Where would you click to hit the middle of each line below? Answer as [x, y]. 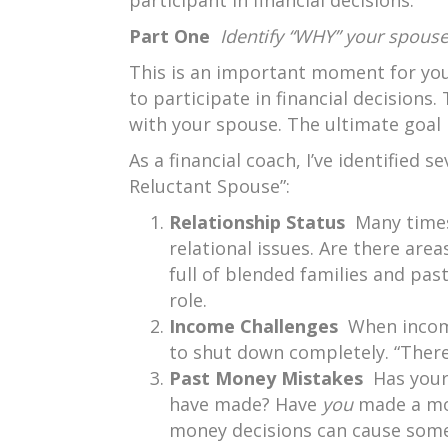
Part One [174, 36]
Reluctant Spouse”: [209, 186]
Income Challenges [258, 326]
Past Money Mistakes [271, 378]
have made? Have [245, 404]
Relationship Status [262, 222]
